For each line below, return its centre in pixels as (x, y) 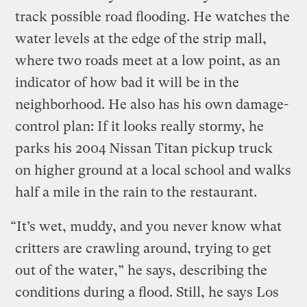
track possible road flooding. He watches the (153, 17)
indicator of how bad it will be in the (127, 83)
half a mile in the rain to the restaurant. (136, 193)
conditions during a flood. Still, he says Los (147, 293)
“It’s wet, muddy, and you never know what (146, 227)
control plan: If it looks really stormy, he (140, 127)
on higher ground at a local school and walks (153, 171)
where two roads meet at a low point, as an (148, 61)
